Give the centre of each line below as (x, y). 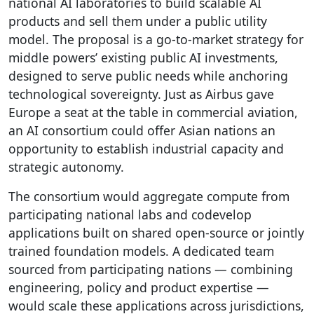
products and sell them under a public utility (138, 21)
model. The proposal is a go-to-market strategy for (156, 39)
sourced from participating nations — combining (151, 269)
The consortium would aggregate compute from (149, 196)
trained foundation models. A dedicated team (141, 251)
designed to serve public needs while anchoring (148, 75)
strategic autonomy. (66, 166)
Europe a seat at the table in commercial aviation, (153, 112)
